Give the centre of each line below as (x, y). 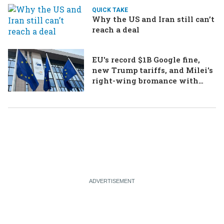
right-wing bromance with (145, 80)
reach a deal (116, 29)
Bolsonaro (111, 91)
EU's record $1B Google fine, (146, 59)
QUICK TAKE (110, 10)
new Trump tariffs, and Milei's (152, 70)
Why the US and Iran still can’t (153, 19)
